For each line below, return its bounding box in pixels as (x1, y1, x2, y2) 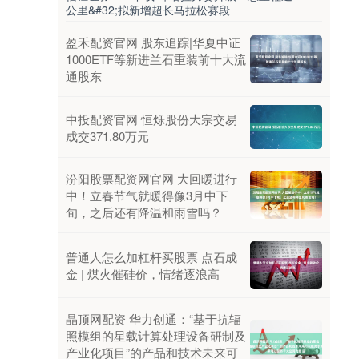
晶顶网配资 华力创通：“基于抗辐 (66, 309, 241, 327)
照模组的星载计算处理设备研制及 (66, 326, 246, 344)
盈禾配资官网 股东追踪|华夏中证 (66, 34, 240, 51)
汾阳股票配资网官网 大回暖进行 (66, 169, 237, 187)
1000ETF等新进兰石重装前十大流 (66, 50, 246, 68)
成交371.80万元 (66, 127, 149, 144)
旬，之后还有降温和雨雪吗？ (66, 203, 222, 220)
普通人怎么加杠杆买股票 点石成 (66, 248, 237, 265)
